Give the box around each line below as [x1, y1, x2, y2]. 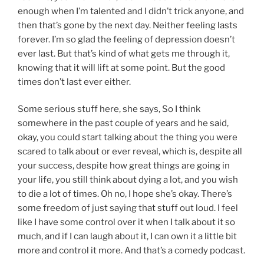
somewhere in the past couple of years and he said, [18, 118, 229, 129]
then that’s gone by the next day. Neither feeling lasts [18, 19, 237, 31]
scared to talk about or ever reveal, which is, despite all [18, 146, 242, 157]
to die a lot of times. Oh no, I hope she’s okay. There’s [18, 189, 232, 200]
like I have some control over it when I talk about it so [18, 217, 235, 228]
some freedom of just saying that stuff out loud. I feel [18, 203, 238, 214]
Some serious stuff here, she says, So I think [18, 104, 200, 115]
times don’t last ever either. [18, 76, 131, 87]
